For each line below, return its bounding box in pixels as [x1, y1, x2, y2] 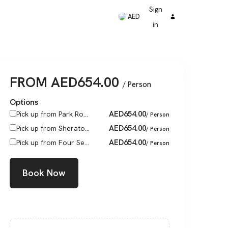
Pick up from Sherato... [16, 124, 90, 133]
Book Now [22, 167, 66, 179]
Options [10, 97, 38, 107]
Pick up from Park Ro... [16, 109, 88, 119]
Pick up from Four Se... [16, 138, 89, 147]
